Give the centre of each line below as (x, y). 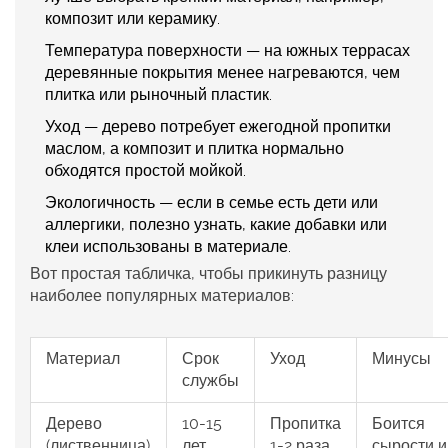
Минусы (401, 359)
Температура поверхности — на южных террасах (227, 51)
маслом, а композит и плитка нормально (194, 149)
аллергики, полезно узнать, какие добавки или (216, 225)
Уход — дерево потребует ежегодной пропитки (218, 127)
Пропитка (305, 424)
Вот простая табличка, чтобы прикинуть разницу (208, 274)
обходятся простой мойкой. (145, 171)
